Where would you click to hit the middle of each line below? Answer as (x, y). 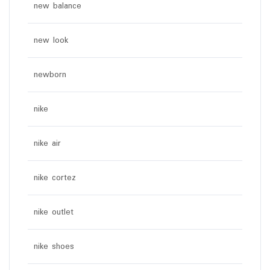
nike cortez (55, 178)
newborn (50, 75)
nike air (47, 144)
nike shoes (54, 247)
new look (51, 41)
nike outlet (54, 212)
